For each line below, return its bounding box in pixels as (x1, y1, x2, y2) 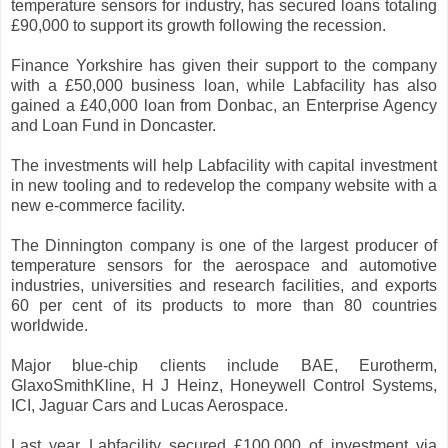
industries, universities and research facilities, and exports (11, 276, 437, 294)
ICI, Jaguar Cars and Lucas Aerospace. (11, 396, 288, 414)
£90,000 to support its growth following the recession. (11, 16, 386, 34)
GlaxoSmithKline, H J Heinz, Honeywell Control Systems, (11, 376, 437, 394)
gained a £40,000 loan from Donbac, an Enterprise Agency (11, 96, 437, 114)
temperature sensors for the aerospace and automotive (11, 256, 437, 274)
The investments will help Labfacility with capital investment (11, 156, 437, 174)
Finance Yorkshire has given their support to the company (11, 56, 437, 74)
